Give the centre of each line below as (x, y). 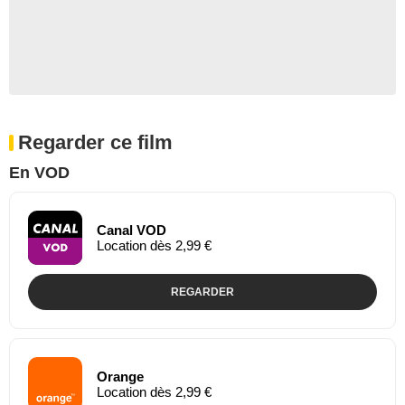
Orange (120, 376)
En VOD (39, 172)
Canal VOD (132, 230)
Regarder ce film (95, 142)
